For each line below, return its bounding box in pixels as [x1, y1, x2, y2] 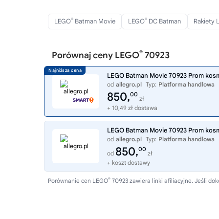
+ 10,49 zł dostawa [107, 104, 157, 111]
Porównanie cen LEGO [48, 177, 108, 184]
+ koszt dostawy [107, 159, 150, 166]
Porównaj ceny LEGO [52, 50, 139, 61]
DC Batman [147, 17, 181, 25]
